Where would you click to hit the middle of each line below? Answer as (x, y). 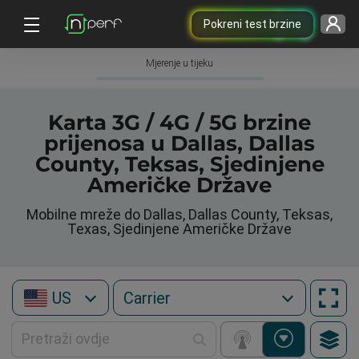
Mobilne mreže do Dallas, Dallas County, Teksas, (179, 214)
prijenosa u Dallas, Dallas (179, 143)
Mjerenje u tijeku (179, 63)
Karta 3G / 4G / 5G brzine (179, 123)
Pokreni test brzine (252, 24)
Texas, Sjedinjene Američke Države (179, 229)
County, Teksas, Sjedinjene (179, 164)
